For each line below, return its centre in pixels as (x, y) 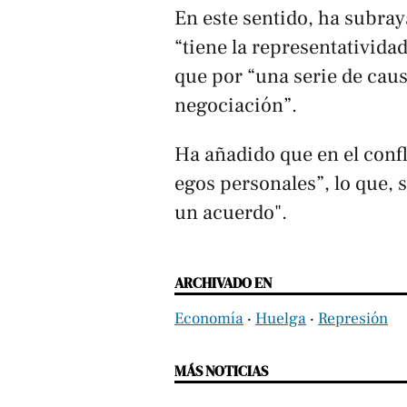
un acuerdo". (231, 213)
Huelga (281, 319)
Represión (353, 319)
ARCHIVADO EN (223, 283)
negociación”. (236, 105)
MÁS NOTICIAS (221, 371)
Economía (209, 319)
